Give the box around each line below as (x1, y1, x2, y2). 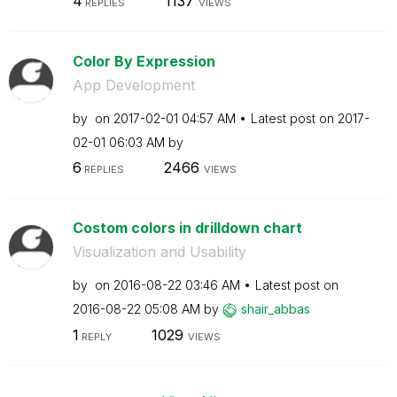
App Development (72, 75, 195, 94)
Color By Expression (72, 51, 215, 70)
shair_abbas (240, 301, 310, 316)
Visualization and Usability (72, 243, 246, 261)
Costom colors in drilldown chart (72, 219, 302, 237)
